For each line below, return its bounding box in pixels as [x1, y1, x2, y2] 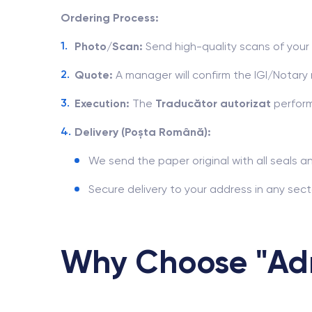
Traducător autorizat [155, 97, 271, 110]
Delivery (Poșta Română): [75, 125, 211, 139]
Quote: [75, 68, 113, 81]
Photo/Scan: [75, 40, 143, 53]
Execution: [75, 97, 130, 110]
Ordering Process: [61, 11, 159, 24]
